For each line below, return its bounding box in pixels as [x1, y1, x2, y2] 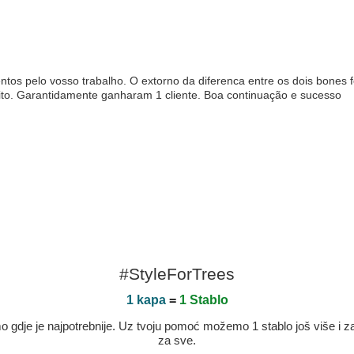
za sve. [158, 333, 196, 347]
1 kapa [126, 293, 166, 307]
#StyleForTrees [119, 265, 235, 283]
